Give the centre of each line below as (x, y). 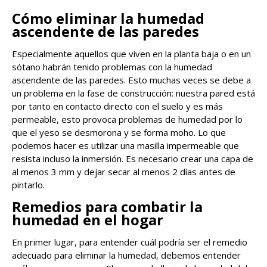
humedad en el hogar (88, 220)
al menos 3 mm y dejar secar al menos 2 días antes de (124, 172)
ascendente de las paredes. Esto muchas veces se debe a (131, 80)
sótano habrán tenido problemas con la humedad (112, 67)
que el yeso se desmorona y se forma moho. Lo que (119, 133)
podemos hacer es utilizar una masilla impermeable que (125, 146)
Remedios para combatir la (107, 207)
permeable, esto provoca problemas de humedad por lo (127, 119)
